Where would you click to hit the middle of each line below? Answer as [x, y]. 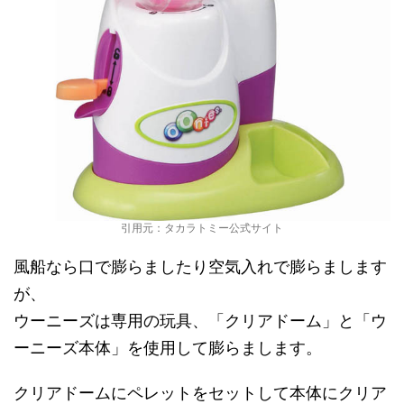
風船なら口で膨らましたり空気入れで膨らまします [200, 266]
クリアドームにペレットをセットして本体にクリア [200, 393]
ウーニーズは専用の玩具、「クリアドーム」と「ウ [200, 321]
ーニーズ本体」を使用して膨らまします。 [168, 348]
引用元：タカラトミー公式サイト [202, 228]
